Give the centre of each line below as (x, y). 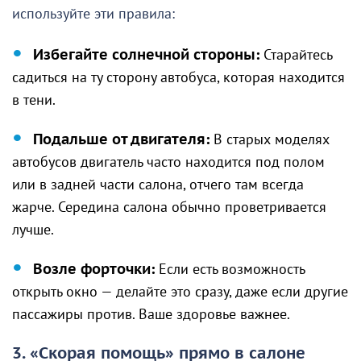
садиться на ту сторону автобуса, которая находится (178, 78)
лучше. (33, 230)
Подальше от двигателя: (121, 140)
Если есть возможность (230, 270)
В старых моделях (270, 140)
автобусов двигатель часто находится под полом (168, 163)
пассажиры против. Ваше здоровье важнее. (151, 315)
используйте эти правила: (93, 15)
